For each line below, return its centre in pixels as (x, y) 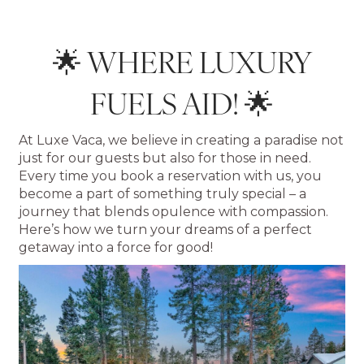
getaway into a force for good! (116, 248)
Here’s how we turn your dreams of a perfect (166, 230)
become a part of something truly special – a (163, 194)
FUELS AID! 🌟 (182, 103)
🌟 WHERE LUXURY (182, 61)
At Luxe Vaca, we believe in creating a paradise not (182, 141)
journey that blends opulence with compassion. (174, 212)
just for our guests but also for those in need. (165, 158)
